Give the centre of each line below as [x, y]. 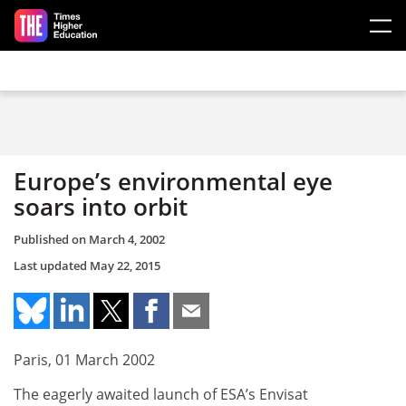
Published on [51, 239]
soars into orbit [101, 207]
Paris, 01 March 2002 [84, 360]
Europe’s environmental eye [173, 181]
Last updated [52, 265]
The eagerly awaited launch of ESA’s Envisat [161, 394]
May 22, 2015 [125, 265]
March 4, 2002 [127, 239]
